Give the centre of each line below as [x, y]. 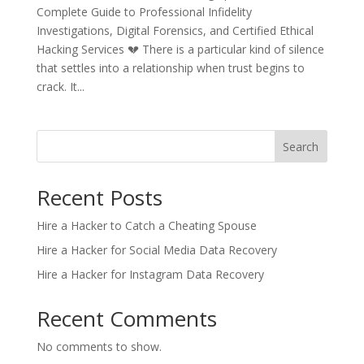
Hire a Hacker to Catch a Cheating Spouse [146, 225]
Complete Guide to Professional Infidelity [144, 11]
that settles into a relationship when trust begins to [170, 67]
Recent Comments [126, 318]
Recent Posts [99, 197]
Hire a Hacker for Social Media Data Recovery [156, 249]
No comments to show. [99, 346]
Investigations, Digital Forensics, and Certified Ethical [175, 30]
